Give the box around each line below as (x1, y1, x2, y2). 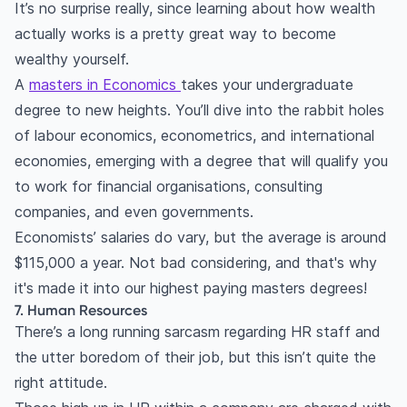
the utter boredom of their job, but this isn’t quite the (15, 348, 376, 367)
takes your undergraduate (181, 75, 353, 94)
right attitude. (15, 373, 107, 392)
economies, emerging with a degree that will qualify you (15, 152, 388, 171)
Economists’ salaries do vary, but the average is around (15, 228, 387, 247)
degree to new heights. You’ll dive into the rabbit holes (15, 101, 384, 120)
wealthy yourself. (15, 50, 129, 69)
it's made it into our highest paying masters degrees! (15, 279, 367, 298)
